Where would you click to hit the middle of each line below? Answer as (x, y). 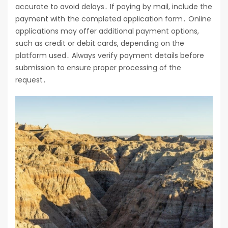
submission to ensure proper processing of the (98, 68)
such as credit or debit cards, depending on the (100, 44)
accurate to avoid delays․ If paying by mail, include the (114, 7)
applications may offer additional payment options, (107, 31)
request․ (31, 80)
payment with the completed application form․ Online (113, 19)
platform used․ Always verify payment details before (110, 56)
